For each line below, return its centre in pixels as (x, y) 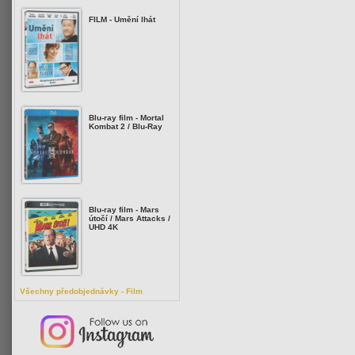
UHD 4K (103, 227)
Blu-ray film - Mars (124, 210)
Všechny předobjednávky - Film (81, 291)
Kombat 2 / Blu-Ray (126, 126)
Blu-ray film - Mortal (126, 118)
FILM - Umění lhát (122, 19)
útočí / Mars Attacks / (130, 218)
